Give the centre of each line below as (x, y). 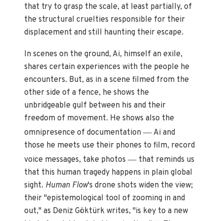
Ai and (164, 133)
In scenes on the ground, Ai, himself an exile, (104, 55)
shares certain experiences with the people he (107, 67)
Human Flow (67, 186)
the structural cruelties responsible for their (105, 20)
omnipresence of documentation (84, 133)
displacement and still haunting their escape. (104, 33)
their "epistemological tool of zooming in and (105, 199)
